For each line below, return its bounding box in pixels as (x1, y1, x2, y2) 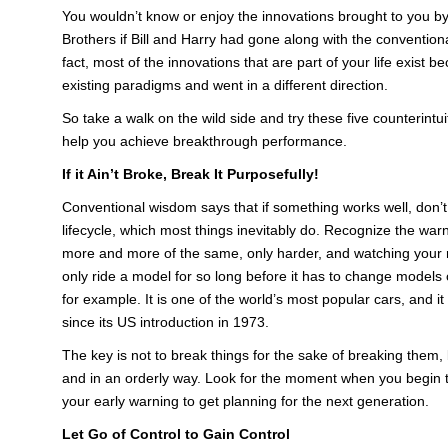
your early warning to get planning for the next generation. (62, 393, 429, 409)
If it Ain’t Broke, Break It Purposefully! (62, 166, 319, 182)
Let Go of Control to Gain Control (62, 426, 290, 442)
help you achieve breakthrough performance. (62, 133, 347, 149)
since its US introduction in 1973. (62, 314, 269, 330)
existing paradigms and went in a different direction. (62, 77, 388, 93)
